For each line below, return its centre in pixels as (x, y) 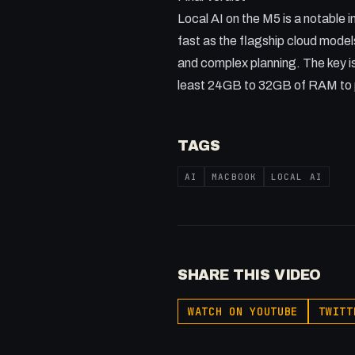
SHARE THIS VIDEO (249, 275)
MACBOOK (234, 177)
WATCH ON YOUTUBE (243, 311)
